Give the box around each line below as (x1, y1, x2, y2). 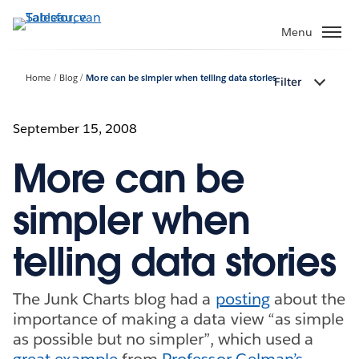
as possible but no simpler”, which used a (13, 328, 313, 349)
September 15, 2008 (13, 119, 138, 137)
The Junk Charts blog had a (13, 288, 216, 309)
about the (269, 288, 345, 309)
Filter (274, 75, 301, 90)
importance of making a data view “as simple (13, 308, 344, 329)
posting (215, 288, 270, 309)
